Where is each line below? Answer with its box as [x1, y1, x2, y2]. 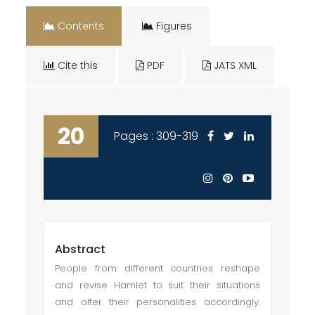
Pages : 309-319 [114, 128, 199, 144]
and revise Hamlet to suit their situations [55, 278, 260, 292]
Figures [153, 19, 193, 33]
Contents [55, 19, 105, 33]
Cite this [55, 58, 98, 72]
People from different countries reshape [55, 262, 260, 275]
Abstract [55, 241, 106, 257]
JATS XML [211, 58, 257, 72]
